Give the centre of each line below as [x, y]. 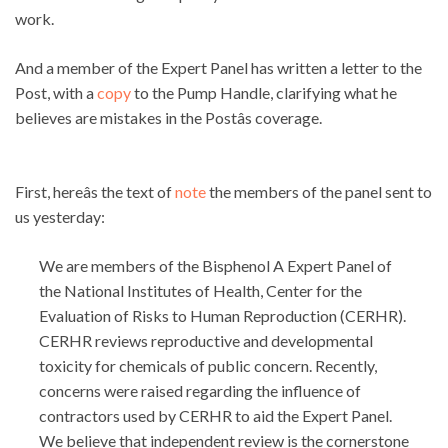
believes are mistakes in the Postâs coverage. [168, 118]
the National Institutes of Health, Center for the [200, 291]
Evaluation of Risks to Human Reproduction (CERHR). [222, 316]
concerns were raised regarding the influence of [200, 391]
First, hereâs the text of [95, 192]
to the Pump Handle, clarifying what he [264, 93]
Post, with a [56, 93]
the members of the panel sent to [319, 192]
